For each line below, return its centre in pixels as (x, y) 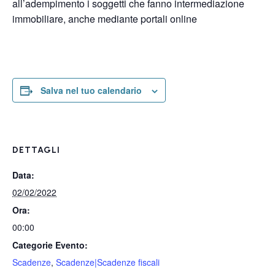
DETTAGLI (36, 150)
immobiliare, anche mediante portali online (105, 19)
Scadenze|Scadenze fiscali (108, 262)
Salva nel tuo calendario (91, 90)
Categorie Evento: (50, 245)
